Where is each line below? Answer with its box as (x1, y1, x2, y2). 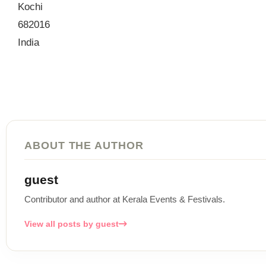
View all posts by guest (24, 220, 119, 229)
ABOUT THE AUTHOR (24, 139, 144, 152)
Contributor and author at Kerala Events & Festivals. (24, 194, 225, 205)
